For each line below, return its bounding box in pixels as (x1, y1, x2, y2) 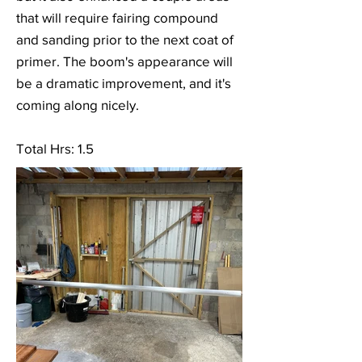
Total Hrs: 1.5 (16, 141, 94, 156)
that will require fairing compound (16, 10, 218, 25)
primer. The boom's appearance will (16, 53, 233, 69)
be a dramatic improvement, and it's (16, 75, 231, 90)
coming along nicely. (16, 97, 139, 112)
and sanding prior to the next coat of (16, 32, 234, 47)
